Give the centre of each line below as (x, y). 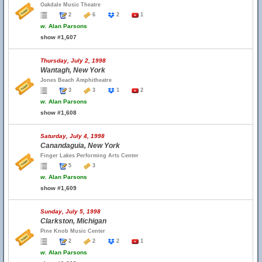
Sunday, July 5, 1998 (70, 211)
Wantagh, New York (73, 70)
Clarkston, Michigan (73, 221)
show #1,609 (58, 188)
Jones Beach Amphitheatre (76, 80)
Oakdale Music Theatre (70, 5)
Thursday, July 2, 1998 (73, 61)
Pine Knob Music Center (73, 231)
